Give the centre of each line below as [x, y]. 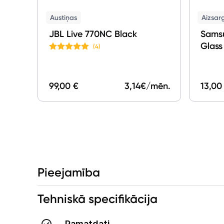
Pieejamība [69, 172]
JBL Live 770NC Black [93, 34]
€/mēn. [155, 86]
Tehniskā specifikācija [98, 199]
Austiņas [64, 18]
